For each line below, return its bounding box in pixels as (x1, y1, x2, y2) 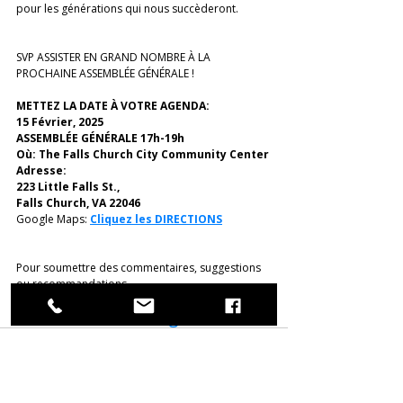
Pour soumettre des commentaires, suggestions (16, 259, 264, 275)
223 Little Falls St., (16, 178, 120, 194)
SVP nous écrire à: (16, 291, 109, 308)
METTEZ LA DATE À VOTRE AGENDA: (16, 97, 212, 113)
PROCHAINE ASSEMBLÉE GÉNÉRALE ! (16, 65, 194, 81)
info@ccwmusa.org (16, 303, 179, 328)
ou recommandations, (16, 275, 132, 291)
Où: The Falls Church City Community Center (16, 146, 269, 162)
